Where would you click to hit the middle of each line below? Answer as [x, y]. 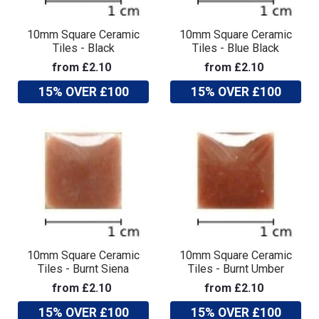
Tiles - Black [83, 48]
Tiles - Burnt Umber [236, 268]
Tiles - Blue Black [236, 48]
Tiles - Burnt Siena [83, 268]
